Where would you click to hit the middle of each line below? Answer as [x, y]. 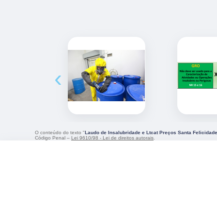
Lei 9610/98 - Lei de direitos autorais [112, 138]
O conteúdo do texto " [60, 132]
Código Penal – [53, 138]
